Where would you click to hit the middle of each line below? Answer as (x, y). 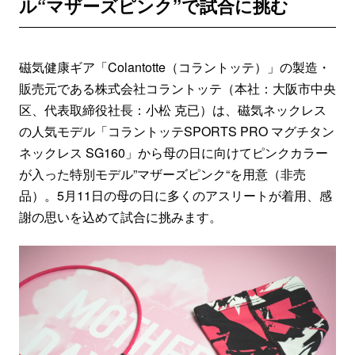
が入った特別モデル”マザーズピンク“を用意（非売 (162, 174)
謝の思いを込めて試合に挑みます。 (120, 216)
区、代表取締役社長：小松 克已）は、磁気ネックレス (172, 109)
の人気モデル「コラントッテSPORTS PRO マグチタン (176, 131)
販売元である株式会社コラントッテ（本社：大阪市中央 (177, 88)
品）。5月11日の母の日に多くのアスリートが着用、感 (175, 195)
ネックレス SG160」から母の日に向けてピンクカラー (173, 152)
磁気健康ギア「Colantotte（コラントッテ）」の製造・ (174, 67)
